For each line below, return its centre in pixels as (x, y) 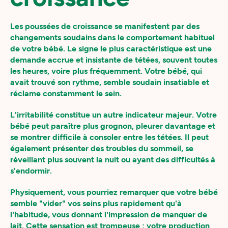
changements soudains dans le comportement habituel (112, 37)
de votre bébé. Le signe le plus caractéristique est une (111, 49)
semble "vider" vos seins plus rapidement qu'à (96, 203)
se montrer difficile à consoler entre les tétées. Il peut (109, 137)
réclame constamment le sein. (66, 93)
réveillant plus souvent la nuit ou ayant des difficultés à (113, 160)
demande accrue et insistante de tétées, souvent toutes (114, 60)
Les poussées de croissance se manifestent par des (105, 26)
